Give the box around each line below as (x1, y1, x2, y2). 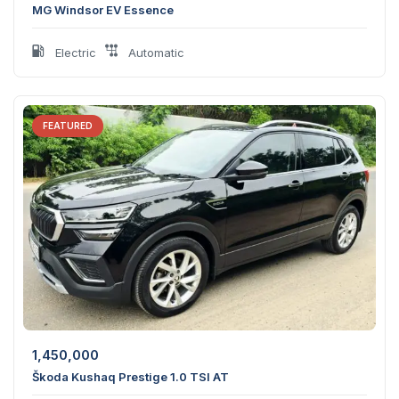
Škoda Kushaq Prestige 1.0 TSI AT (32, 369, 229, 384)
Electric (52, 45, 96, 61)
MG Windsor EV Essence (32, 3, 174, 18)
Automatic (125, 45, 184, 61)
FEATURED (43, 120, 93, 132)
